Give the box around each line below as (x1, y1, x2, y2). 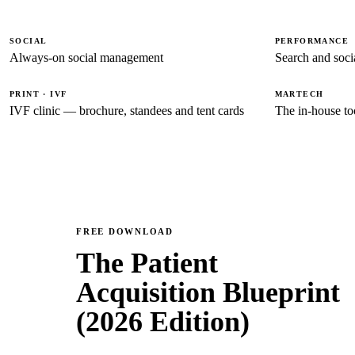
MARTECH (274, 90, 324, 99)
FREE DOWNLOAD (76, 227, 174, 237)
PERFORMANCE (274, 36, 349, 46)
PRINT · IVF (10, 90, 67, 99)
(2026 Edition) (76, 306, 250, 338)
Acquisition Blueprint (76, 277, 340, 309)
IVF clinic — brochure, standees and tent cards (10, 104, 244, 118)
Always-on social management (10, 51, 163, 65)
